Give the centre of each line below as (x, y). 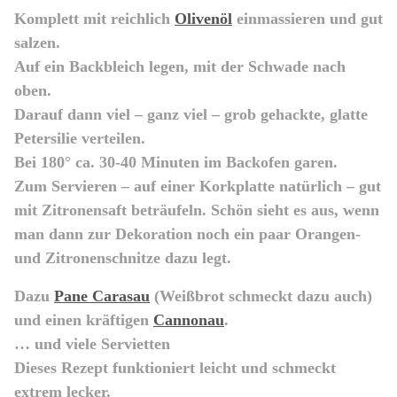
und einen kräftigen (84, 319)
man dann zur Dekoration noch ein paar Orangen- (187, 234)
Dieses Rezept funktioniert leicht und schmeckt (175, 367)
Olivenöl (203, 18)
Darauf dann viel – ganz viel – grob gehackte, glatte (191, 114)
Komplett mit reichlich (94, 18)
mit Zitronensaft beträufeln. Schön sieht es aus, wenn (197, 210)
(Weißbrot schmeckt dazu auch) (261, 296)
